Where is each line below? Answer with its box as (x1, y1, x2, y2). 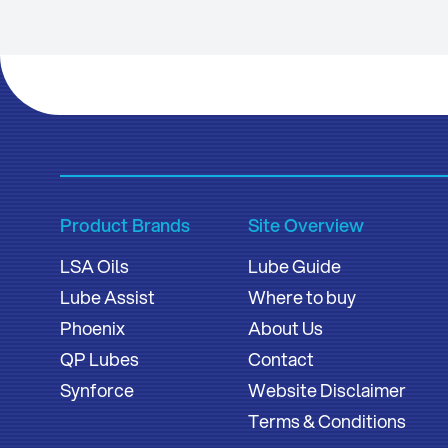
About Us (248, 315, 324, 342)
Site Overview (248, 212, 365, 239)
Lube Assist (60, 284, 155, 311)
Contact (248, 346, 315, 373)
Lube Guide (248, 253, 342, 280)
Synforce (60, 377, 134, 404)
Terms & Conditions (248, 408, 407, 435)
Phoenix (60, 315, 125, 342)
